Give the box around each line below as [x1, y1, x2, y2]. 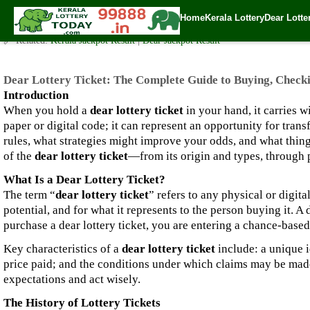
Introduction [3, 89, 69, 102]
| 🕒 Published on [171, 20, 241, 30]
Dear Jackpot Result [143, 35, 220, 46]
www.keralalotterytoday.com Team [32, 20, 168, 30]
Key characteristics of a [3, 242, 122, 255]
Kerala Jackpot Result [51, 35, 138, 46]
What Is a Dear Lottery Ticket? [3, 173, 165, 186]
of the [3, 149, 35, 163]
